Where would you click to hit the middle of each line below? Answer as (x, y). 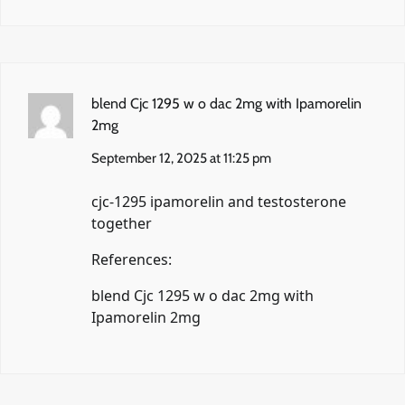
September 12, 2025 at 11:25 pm (181, 158)
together (122, 223)
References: (132, 259)
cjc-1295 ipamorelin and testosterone (219, 201)
